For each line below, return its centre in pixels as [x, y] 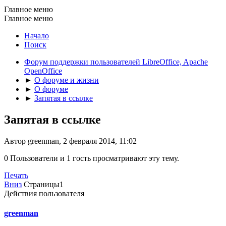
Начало [37, 35]
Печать [16, 175]
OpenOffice [43, 71]
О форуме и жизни [67, 80]
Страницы [42, 184]
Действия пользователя [44, 193]
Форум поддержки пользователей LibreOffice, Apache [116, 62]
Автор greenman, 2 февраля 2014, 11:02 [70, 141]
